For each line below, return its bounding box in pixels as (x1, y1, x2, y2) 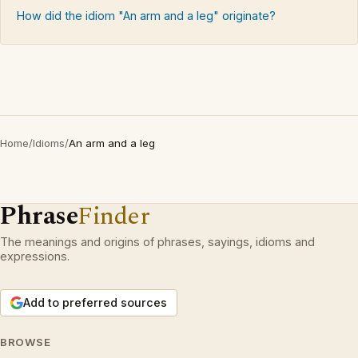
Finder (78, 197, 150, 235)
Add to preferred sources (23, 296, 167, 309)
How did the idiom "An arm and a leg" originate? (17, 9, 276, 22)
